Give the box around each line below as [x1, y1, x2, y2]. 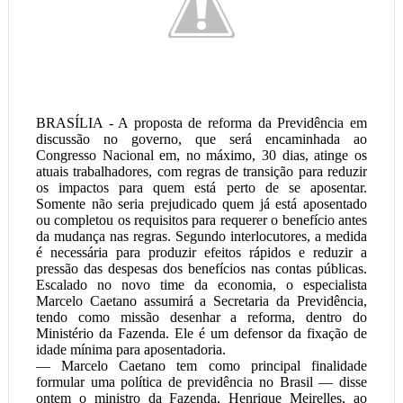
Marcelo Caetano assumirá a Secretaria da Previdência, [35, 293, 368, 309]
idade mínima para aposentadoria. [35, 342, 226, 357]
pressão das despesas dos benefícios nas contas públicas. [35, 261, 368, 276]
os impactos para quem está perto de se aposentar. [35, 180, 368, 195]
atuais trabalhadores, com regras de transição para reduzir [35, 164, 368, 179]
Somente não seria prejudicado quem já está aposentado [35, 196, 368, 211]
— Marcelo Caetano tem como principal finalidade [35, 358, 368, 373]
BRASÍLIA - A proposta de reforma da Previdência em [35, 115, 368, 130]
